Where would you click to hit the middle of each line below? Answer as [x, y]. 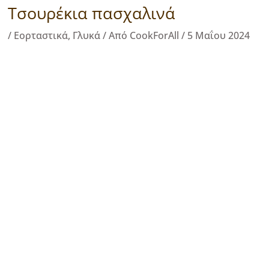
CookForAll [156, 35]
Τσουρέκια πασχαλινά [92, 13]
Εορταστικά [41, 35]
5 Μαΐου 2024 [219, 35]
